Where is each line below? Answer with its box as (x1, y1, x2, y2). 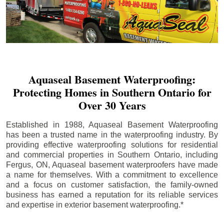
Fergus (6, 160, 31, 169)
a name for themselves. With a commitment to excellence (6, 170, 218, 179)
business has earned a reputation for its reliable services (6, 190, 218, 199)
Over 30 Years (78, 96, 146, 113)
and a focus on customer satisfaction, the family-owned (6, 180, 218, 189)
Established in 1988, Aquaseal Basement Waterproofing (6, 120, 218, 129)
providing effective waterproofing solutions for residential (6, 140, 218, 149)
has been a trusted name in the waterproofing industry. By (6, 130, 218, 139)
